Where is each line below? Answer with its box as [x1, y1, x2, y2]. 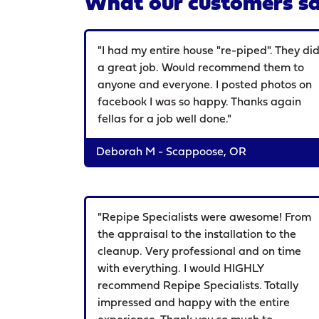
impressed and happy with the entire [98, 298, 290, 309]
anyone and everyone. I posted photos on [98, 80, 312, 91]
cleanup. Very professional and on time [98, 246, 301, 258]
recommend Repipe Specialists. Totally [98, 281, 298, 292]
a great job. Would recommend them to [98, 63, 304, 74]
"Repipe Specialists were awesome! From [98, 212, 311, 224]
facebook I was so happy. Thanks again [98, 97, 301, 108]
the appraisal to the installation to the [98, 229, 296, 241]
